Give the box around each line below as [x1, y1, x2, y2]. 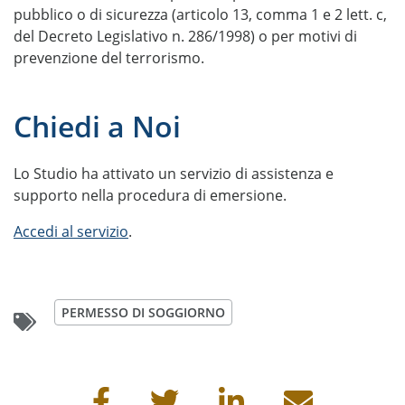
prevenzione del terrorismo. [14, 48, 204, 68]
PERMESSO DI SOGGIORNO [61, 304, 226, 322]
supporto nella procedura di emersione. [14, 185, 287, 205]
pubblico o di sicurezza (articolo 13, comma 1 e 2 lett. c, [14, 5, 387, 24]
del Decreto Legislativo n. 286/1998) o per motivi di [14, 26, 357, 46]
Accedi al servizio [14, 221, 128, 241]
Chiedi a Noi [14, 107, 181, 146]
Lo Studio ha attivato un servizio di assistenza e [14, 164, 334, 184]
